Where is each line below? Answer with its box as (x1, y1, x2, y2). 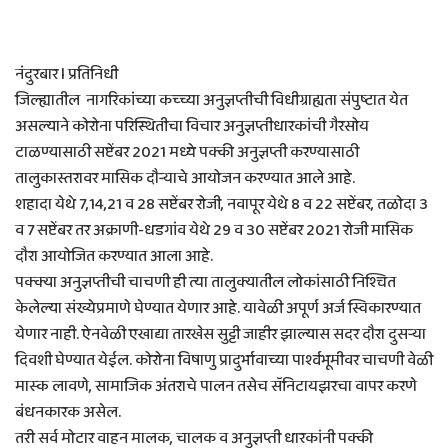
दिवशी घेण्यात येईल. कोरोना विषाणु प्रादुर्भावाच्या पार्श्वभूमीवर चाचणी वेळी (15, 347, 433, 373)
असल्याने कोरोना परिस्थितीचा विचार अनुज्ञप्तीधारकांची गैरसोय (15, 113, 369, 139)
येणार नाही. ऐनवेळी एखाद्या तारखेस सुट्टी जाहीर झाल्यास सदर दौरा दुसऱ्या (15, 321, 426, 347)
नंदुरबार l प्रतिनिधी (15, 61, 118, 87)
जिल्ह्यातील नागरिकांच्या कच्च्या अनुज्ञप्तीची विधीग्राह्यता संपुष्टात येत (15, 87, 408, 113)
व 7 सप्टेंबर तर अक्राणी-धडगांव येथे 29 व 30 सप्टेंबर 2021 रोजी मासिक (15, 217, 413, 243)
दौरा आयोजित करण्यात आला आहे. (15, 243, 213, 269)
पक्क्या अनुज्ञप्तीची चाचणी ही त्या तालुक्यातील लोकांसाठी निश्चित (15, 269, 396, 295)
